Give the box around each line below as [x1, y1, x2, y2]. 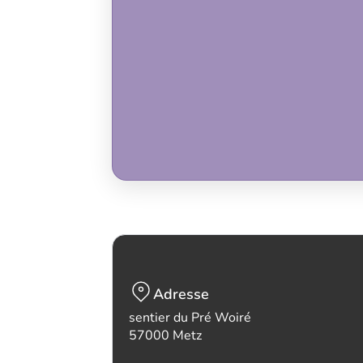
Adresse [153, 284, 209, 304]
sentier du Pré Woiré [129, 309, 251, 327]
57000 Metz [129, 327, 202, 344]
